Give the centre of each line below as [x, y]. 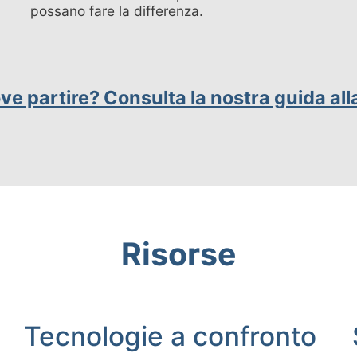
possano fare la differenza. [117, 10]
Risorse [178, 254]
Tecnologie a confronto [171, 337]
